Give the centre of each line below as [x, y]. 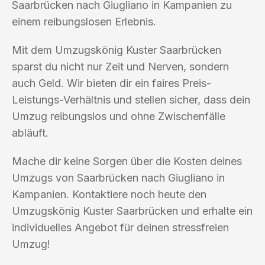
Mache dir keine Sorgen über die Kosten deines [127, 161]
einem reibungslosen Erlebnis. [84, 21]
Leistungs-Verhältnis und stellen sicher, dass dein [131, 99]
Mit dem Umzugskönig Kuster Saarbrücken [117, 50]
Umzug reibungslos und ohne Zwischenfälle [119, 116]
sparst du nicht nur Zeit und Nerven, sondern [120, 66]
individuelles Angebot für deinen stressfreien [120, 227]
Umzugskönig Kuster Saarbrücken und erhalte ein [132, 211]
